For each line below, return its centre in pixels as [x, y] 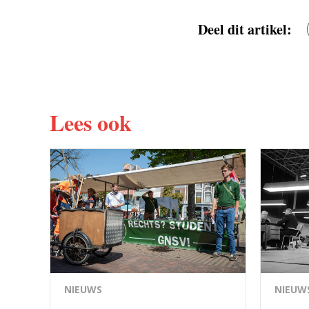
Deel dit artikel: [245, 29]
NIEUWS [83, 290]
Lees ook [91, 123]
